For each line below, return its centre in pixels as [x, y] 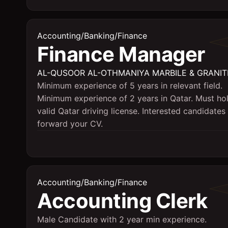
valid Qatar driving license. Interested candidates [131, 111]
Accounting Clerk [122, 201]
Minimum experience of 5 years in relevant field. [130, 85]
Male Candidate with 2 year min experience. [122, 219]
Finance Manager [121, 54]
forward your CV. [70, 124]
